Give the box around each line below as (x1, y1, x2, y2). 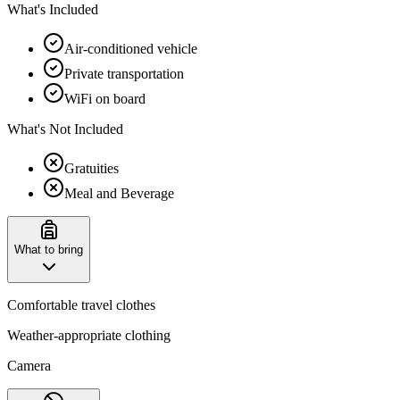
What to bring (14, 242, 83, 256)
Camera (7, 357, 51, 373)
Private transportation (64, 65, 184, 81)
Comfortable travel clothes (7, 296, 155, 312)
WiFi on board (64, 90, 146, 106)
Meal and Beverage (64, 185, 174, 201)
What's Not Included (7, 121, 123, 137)
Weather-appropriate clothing (7, 327, 171, 343)
